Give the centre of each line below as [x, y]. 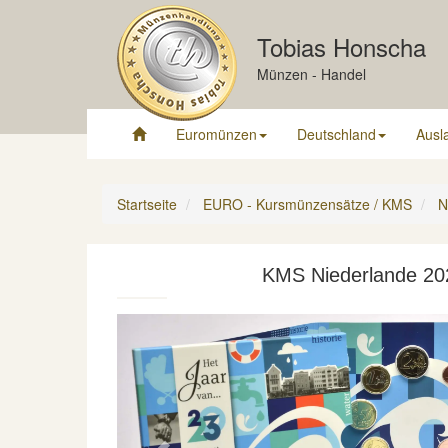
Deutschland [336, 134]
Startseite [147, 204]
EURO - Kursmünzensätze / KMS [307, 204]
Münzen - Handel [311, 74]
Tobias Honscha [341, 46]
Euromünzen [216, 134]
